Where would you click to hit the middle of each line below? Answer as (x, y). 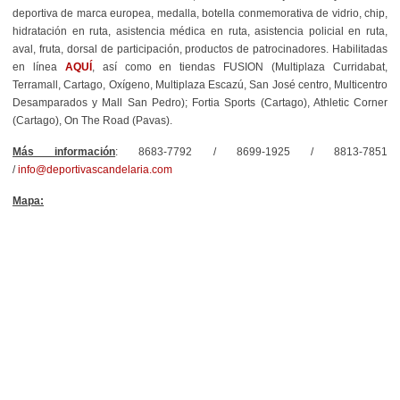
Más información (64, 151)
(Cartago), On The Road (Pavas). (92, 120)
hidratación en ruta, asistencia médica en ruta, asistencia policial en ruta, (200, 31)
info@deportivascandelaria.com (95, 169)
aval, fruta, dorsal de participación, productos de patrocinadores (170, 49)
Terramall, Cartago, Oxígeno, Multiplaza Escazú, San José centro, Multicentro (200, 84)
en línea (39, 67)
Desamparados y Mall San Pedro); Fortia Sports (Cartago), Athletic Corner (200, 102)
